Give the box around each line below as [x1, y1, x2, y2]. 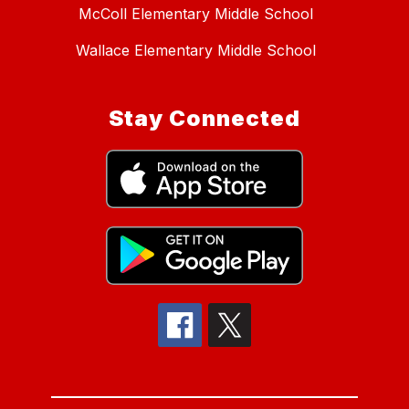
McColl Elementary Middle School [78, 5, 313, 24]
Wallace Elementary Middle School [75, 41, 316, 60]
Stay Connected [109, 105, 300, 132]
